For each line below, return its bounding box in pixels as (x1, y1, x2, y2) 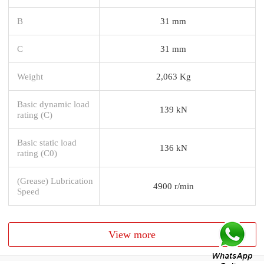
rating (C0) (17, 147, 57, 158)
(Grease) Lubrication (17, 175, 93, 186)
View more (108, 228, 156, 240)
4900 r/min (153, 180, 194, 191)
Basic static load (17, 137, 77, 147)
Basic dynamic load (17, 98, 90, 109)
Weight (17, 71, 43, 81)
